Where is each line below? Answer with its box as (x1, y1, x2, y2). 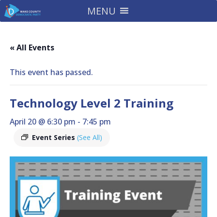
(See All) (77, 133, 102, 142)
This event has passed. (10, 67, 93, 77)
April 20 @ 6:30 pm (10, 116, 76, 127)
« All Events (10, 42, 54, 53)
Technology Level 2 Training (10, 95, 173, 111)
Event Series (32, 133, 77, 142)
